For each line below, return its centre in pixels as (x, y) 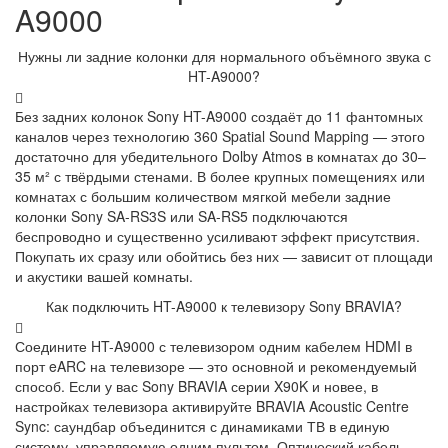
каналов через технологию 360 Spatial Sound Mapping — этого (220, 136)
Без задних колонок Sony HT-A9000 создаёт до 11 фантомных (219, 116)
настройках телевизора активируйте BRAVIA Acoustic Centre (212, 406)
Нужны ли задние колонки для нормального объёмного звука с (224, 56)
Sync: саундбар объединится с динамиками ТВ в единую (202, 426)
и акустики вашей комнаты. (104, 276)
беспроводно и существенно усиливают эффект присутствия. (217, 236)
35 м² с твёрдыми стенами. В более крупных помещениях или (220, 176)
